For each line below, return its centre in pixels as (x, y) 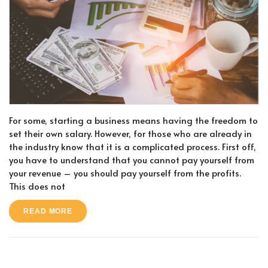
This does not (37, 186)
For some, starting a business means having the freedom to (133, 120)
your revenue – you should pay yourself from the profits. (125, 173)
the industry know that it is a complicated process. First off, (133, 147)
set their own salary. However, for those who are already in (130, 133)
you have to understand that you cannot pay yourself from (132, 160)
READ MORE (48, 211)
